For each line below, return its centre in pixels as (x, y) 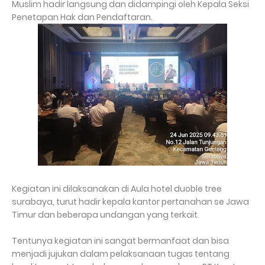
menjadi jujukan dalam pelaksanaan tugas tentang (121, 254)
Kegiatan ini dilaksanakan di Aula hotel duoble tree (117, 189)
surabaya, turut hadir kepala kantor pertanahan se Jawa (130, 202)
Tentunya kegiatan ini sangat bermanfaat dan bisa (120, 241)
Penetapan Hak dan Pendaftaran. (82, 17)
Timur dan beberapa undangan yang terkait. (106, 215)
